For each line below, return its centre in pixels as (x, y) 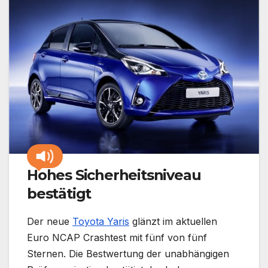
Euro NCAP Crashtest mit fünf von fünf (117, 237)
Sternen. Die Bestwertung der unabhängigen (128, 253)
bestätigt (59, 193)
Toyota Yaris (101, 221)
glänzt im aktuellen (173, 221)
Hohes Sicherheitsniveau (114, 175)
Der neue (50, 221)
